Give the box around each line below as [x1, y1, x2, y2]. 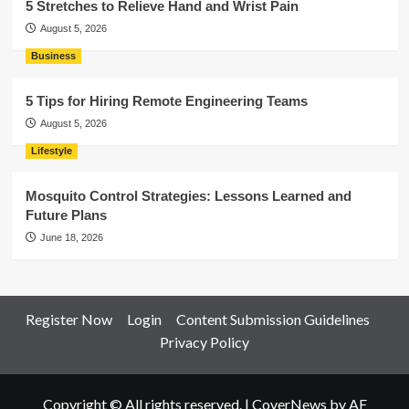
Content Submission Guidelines [175, 310, 370, 328]
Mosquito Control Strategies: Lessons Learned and [25, 188, 351, 204]
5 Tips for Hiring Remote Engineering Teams [25, 93, 308, 109]
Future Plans [25, 207, 107, 223]
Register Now [25, 310, 112, 328]
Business [30, 50, 76, 61]
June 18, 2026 [39, 232, 103, 243]
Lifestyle [30, 145, 72, 156]
